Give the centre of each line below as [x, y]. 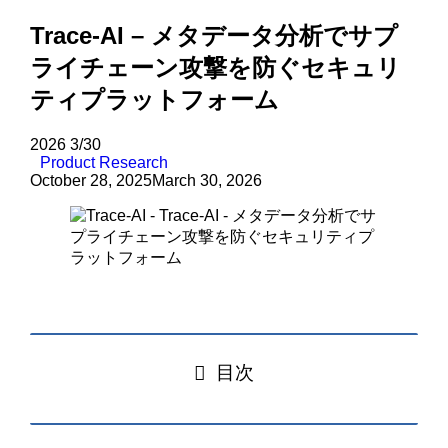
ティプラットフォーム [155, 100]
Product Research [104, 163]
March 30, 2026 [207, 181]
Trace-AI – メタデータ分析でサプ [214, 36]
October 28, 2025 [91, 181]
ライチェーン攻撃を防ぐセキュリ [216, 68]
